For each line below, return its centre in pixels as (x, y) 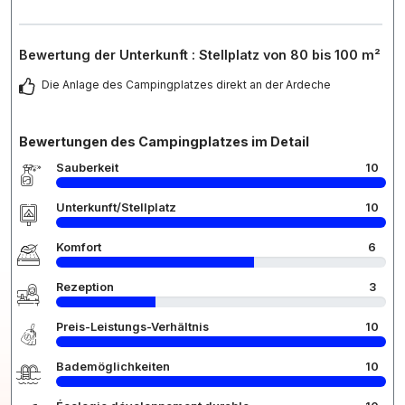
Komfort (79, 247)
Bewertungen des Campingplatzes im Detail (164, 141)
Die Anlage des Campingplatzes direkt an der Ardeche (186, 84)
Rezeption (85, 287)
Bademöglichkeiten (113, 366)
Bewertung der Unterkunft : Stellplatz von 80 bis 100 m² (200, 54)
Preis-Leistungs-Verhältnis (132, 326)
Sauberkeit (87, 167)
